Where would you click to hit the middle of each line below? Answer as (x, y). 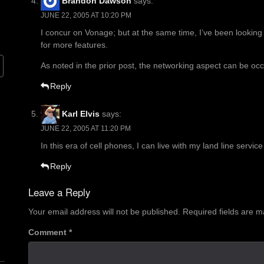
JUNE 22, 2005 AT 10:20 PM (86, 16)
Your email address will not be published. (104, 212)
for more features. (74, 45)
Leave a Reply (59, 192)
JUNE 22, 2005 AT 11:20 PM (86, 129)
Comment (49, 232)
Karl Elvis (81, 113)
